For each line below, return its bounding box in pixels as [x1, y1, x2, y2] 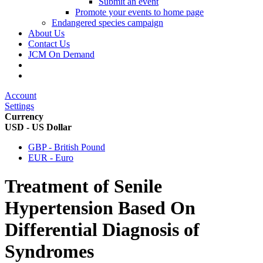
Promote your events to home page [75, 7, 204, 17]
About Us [28, 28, 65, 38]
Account [5, 90, 36, 100]
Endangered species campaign [52, 18, 163, 28]
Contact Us [28, 39, 70, 49]
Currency [5, 112, 43, 122]
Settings [5, 101, 34, 111]
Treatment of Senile [5, 176, 162, 197]
